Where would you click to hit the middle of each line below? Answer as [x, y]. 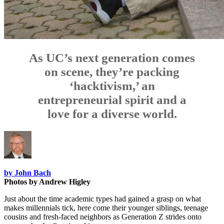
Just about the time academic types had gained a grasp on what [102, 199]
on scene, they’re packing [112, 72]
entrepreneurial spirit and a [112, 100]
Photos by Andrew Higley [47, 182]
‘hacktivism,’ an [112, 86]
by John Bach [27, 173]
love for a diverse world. [112, 114]
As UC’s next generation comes [112, 58]
